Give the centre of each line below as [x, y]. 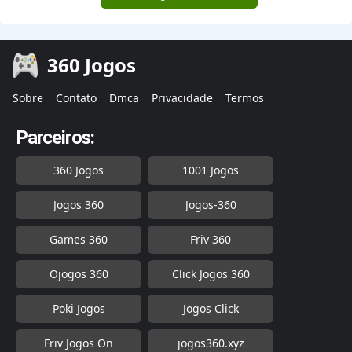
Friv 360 [211, 240]
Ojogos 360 [79, 274]
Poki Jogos [79, 309]
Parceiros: [55, 138]
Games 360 [79, 240]
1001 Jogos [211, 170]
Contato [76, 98]
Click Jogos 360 [211, 274]
